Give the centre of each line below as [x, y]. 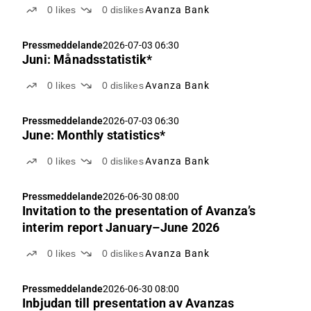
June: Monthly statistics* [94, 135]
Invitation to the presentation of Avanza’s [139, 211]
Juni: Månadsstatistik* [87, 59]
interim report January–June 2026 [121, 227]
